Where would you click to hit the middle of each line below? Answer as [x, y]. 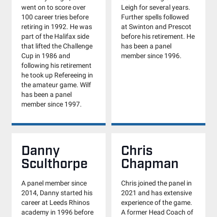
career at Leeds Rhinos [55, 202]
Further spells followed [155, 17]
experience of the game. [157, 202]
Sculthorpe [54, 162]
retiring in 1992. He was [57, 27]
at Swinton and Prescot [156, 27]
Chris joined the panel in [156, 183]
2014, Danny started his [57, 193]
